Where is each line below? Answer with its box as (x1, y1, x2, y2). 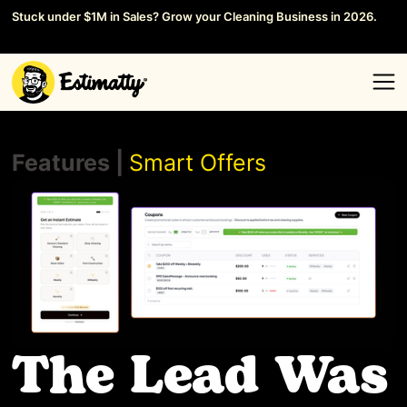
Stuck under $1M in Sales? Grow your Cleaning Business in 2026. (12, 9, 378, 25)
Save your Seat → (12, 28, 110, 44)
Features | (12, 149, 130, 177)
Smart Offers (129, 149, 267, 177)
